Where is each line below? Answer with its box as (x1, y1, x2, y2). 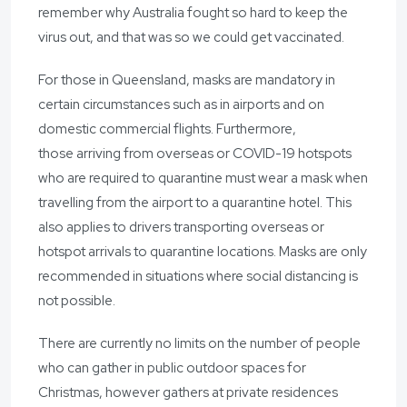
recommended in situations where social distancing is (38, 266, 358, 285)
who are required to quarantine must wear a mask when (38, 168, 368, 187)
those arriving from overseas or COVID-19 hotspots (38, 144, 352, 163)
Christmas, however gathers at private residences (38, 382, 338, 402)
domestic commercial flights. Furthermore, (38, 119, 296, 138)
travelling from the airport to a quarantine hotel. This (38, 193, 352, 212)
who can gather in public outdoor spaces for (38, 358, 306, 377)
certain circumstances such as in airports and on (38, 94, 324, 114)
